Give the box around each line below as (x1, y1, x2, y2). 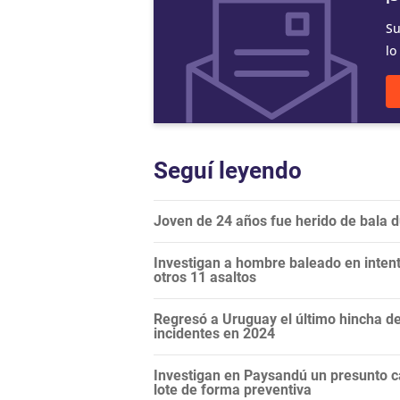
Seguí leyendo (154, 157, 302, 185)
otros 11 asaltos (154, 269, 256, 287)
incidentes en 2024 (154, 325, 275, 343)
